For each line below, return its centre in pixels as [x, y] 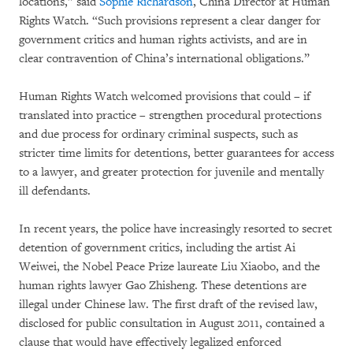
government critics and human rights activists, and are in [163, 40]
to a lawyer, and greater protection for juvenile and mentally [171, 172]
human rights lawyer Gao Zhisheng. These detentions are [163, 286]
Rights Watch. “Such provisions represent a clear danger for [170, 21]
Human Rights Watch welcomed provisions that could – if [165, 97]
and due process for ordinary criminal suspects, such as [158, 134]
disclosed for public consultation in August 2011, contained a [172, 323]
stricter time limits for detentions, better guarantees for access [176, 153]
